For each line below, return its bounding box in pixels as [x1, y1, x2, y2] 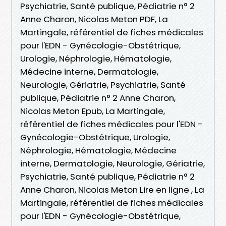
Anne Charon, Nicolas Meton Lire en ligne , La [20, 183, 204, 196]
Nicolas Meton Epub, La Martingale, [20, 104, 165, 117]
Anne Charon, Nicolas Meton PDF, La [20, 13, 168, 25]
